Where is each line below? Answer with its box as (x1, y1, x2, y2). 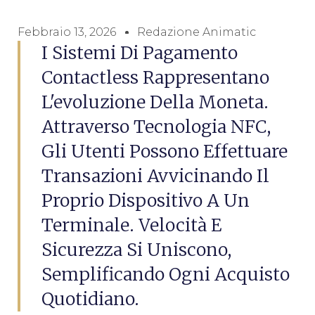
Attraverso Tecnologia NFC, (41, 115, 271, 138)
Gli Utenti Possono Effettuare (41, 140, 288, 162)
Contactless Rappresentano (41, 66, 269, 89)
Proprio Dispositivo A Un (41, 189, 250, 212)
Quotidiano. (41, 288, 139, 310)
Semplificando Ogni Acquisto (41, 263, 290, 285)
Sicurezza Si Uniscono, (41, 238, 231, 261)
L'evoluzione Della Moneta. (41, 91, 269, 113)
